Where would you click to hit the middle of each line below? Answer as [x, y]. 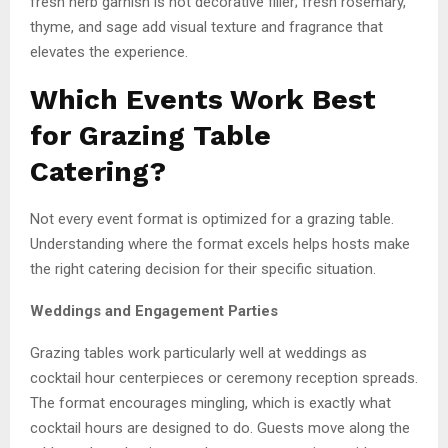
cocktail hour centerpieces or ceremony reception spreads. [224, 377]
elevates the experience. [109, 51]
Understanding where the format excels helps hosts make [220, 243]
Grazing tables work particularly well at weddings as [198, 352]
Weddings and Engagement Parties [154, 310]
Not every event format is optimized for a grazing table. [212, 218]
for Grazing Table [150, 135]
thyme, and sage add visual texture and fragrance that [206, 26]
